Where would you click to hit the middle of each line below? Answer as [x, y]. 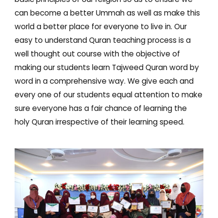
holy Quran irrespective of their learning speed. [100, 122]
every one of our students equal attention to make [109, 95]
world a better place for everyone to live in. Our [101, 27]
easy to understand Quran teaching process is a [103, 40]
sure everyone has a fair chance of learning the [101, 108]
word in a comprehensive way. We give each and [104, 81]
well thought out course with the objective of [97, 54]
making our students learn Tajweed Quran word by [107, 67]
